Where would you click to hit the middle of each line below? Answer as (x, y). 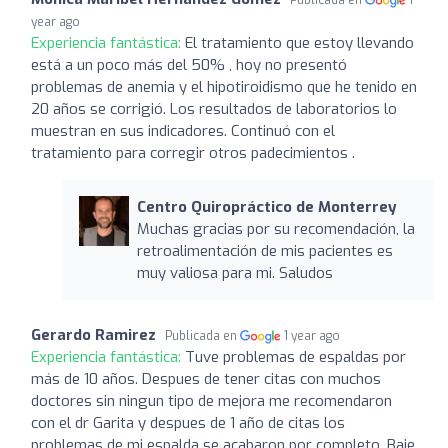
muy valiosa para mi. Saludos (234, 272)
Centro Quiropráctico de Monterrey (266, 206)
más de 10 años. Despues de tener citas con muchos (206, 378)
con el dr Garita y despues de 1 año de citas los (188, 422)
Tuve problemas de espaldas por (295, 356)
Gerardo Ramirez (93, 334)
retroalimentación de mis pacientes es (264, 250)
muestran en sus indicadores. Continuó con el (183, 130)
